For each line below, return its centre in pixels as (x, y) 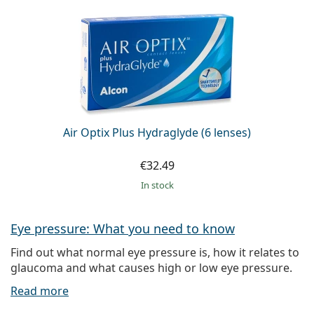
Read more (40, 291)
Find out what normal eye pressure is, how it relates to (155, 253)
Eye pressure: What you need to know (123, 229)
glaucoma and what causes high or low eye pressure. (151, 268)
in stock (158, 185)
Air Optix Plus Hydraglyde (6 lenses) (157, 133)
